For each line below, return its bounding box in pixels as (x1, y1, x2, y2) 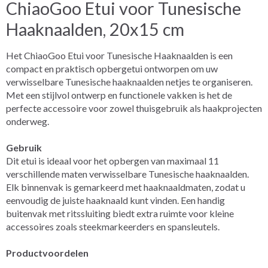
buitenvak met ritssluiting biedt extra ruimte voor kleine (6, 207, 234, 219)
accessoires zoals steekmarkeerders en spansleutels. (6, 220, 220, 232)
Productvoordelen (6, 246, 89, 258)
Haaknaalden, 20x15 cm (6, 19, 184, 39)
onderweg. (6, 115, 49, 127)
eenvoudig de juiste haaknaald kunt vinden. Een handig (6, 194, 225, 206)
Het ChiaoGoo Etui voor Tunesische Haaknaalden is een (6, 49, 233, 61)
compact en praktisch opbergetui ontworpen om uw (6, 62, 218, 74)
